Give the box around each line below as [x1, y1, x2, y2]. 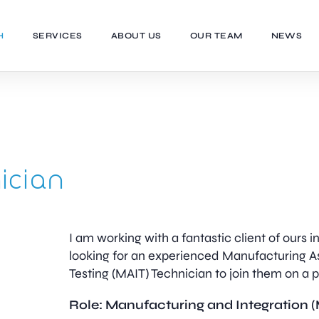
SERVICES [32, 31, 83, 41]
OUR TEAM [189, 31, 243, 41]
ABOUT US [110, 31, 162, 41]
